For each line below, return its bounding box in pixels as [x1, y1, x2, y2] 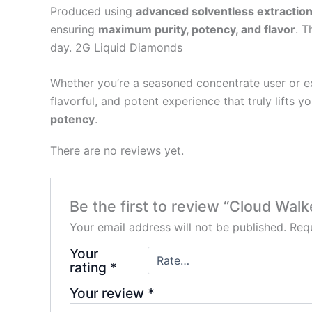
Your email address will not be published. [69, 219, 286, 234]
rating [69, 258, 110, 276]
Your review [69, 284, 148, 302]
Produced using [50, 3, 136, 18]
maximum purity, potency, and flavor [98, 22, 295, 36]
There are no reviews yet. [50, 143, 184, 158]
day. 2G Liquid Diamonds [50, 40, 182, 54]
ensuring [50, 22, 98, 36]
